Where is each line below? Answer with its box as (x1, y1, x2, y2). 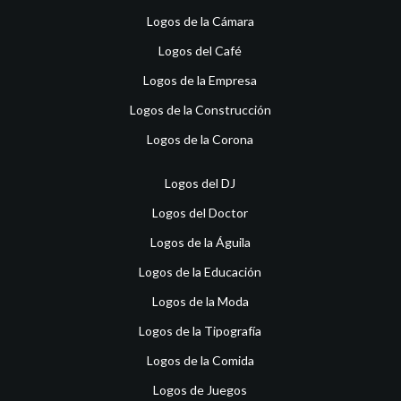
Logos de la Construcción (129, 101, 271, 117)
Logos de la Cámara (146, 13, 254, 29)
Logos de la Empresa (143, 72, 258, 88)
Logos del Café (158, 42, 243, 58)
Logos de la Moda (151, 293, 249, 309)
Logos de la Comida (146, 352, 254, 368)
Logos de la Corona (147, 131, 254, 147)
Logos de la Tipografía (139, 322, 262, 338)
